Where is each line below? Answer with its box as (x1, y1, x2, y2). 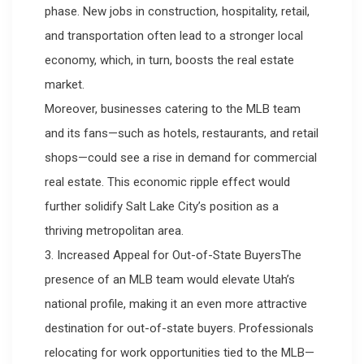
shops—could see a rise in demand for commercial (45, 150, 317, 166)
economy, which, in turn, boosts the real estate (45, 53, 294, 68)
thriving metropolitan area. (45, 223, 184, 239)
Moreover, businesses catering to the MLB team (45, 102, 301, 117)
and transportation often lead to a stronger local (45, 28, 303, 44)
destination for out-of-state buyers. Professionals (45, 321, 314, 336)
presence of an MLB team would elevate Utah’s (45, 272, 295, 288)
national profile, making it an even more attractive (45, 297, 307, 312)
